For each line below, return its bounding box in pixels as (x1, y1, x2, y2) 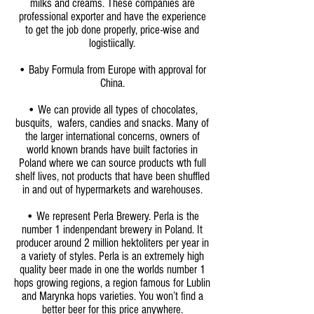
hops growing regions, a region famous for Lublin (14, 276, 210, 289)
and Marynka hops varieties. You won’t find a (21, 289, 203, 303)
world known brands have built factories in (27, 143, 198, 156)
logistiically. (89, 36, 135, 50)
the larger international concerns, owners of (25, 130, 200, 143)
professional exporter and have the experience (18, 10, 206, 23)
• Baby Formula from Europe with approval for (18, 63, 206, 76)
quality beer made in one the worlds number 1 (19, 263, 205, 276)
